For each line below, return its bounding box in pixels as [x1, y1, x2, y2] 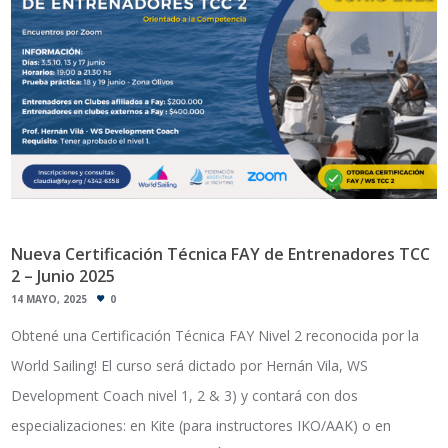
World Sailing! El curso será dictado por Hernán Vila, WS [11, 356, 369, 376]
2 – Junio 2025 [11, 264, 116, 287]
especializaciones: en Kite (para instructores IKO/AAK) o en [11, 416, 392, 436]
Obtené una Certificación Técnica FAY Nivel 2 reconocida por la [11, 326, 420, 346]
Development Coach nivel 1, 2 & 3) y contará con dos [11, 386, 359, 406]
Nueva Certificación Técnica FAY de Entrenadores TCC [11, 242, 431, 265]
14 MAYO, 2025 [11, 292, 88, 307]
